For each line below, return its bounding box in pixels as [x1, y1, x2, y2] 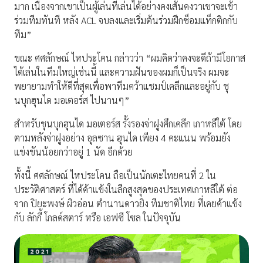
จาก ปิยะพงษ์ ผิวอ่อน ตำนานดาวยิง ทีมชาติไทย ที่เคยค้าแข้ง [14, 197, 242, 210]
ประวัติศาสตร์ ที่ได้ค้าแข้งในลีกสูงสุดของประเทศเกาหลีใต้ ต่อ [14, 183, 238, 196]
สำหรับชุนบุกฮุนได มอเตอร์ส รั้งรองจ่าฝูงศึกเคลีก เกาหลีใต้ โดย [14, 117, 242, 130]
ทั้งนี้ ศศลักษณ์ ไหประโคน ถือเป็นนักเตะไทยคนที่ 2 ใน [14, 169, 216, 182]
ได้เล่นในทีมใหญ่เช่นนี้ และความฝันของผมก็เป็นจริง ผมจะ [14, 66, 229, 79]
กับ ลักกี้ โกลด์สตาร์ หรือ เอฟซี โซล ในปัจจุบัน [14, 211, 181, 224]
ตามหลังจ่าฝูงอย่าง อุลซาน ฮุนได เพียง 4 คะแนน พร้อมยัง [14, 131, 231, 144]
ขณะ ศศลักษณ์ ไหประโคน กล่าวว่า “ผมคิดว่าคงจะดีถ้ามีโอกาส [14, 52, 245, 65]
